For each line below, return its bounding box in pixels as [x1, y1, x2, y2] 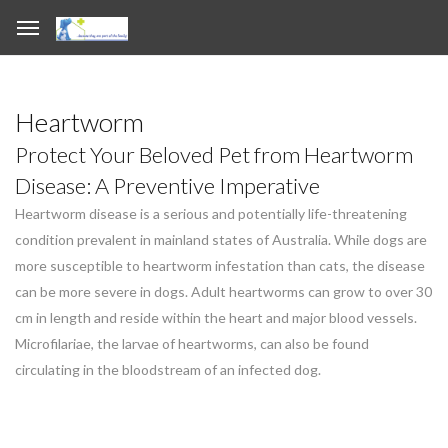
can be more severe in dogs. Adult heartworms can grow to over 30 [15, 283, 432, 300]
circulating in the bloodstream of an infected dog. [15, 361, 321, 378]
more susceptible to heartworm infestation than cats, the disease [15, 257, 425, 274]
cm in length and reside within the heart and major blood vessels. [15, 309, 417, 326]
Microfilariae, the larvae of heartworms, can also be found [15, 335, 369, 352]
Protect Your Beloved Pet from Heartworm [15, 141, 413, 168]
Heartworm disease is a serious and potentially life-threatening [15, 205, 407, 222]
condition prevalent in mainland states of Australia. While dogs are [15, 231, 427, 248]
